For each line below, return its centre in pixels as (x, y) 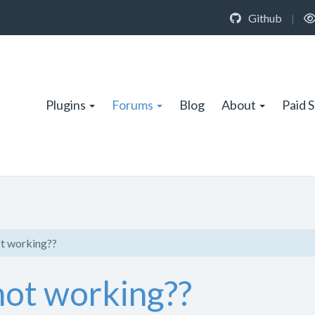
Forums (133, 104)
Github (264, 18)
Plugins (66, 104)
